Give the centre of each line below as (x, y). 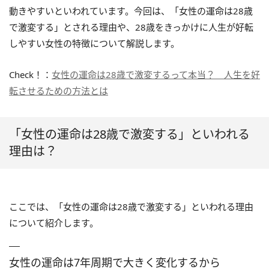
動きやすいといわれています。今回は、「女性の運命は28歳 (131, 11)
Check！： (30, 74)
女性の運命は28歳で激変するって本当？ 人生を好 (156, 74)
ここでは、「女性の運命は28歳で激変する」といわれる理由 (131, 207)
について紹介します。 (54, 223)
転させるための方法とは (59, 91)
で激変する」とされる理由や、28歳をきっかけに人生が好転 (131, 27)
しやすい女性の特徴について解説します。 (94, 43)
